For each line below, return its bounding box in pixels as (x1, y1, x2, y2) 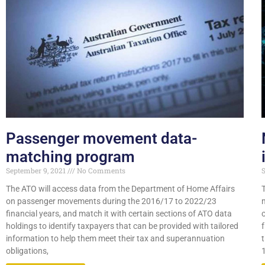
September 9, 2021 (6, 165, 67, 175)
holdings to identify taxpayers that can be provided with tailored (6, 221, 238, 231)
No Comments (75, 165, 125, 175)
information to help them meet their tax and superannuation (6, 233, 225, 243)
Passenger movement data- (6, 129, 198, 147)
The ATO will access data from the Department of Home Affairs (6, 183, 235, 193)
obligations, (6, 245, 49, 256)
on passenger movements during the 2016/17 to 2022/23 (6, 196, 216, 206)
